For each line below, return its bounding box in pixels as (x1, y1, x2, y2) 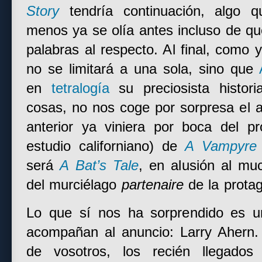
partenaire (121, 177, 184, 192)
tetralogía (51, 81, 109, 96)
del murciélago (26, 177, 122, 192)
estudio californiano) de (26, 139, 185, 154)
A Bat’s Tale (60, 158, 139, 173)
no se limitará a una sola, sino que (26, 61, 259, 77)
